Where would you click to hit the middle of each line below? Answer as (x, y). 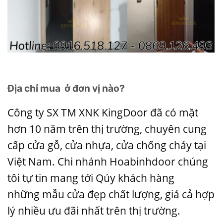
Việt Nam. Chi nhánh (58, 162)
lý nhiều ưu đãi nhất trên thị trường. (94, 211)
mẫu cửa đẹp (74, 194)
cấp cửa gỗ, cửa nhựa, (62, 145)
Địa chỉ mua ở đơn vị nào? (67, 88)
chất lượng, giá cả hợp (160, 194)
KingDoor (125, 113)
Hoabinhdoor (142, 162)
